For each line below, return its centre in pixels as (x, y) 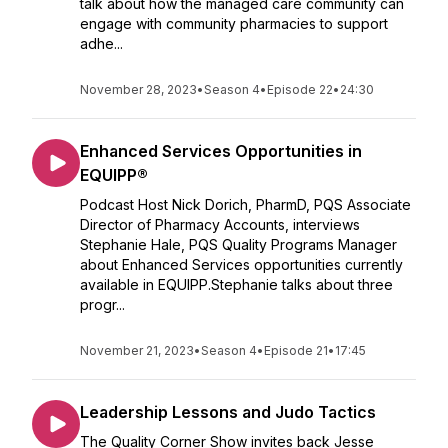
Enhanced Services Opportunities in (221, 151)
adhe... (101, 43)
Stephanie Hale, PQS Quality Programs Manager (238, 244)
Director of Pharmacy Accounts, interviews (220, 224)
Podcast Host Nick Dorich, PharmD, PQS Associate (245, 204)
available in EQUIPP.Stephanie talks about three (236, 284)
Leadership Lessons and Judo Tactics (228, 412)
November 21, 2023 (137, 350)
